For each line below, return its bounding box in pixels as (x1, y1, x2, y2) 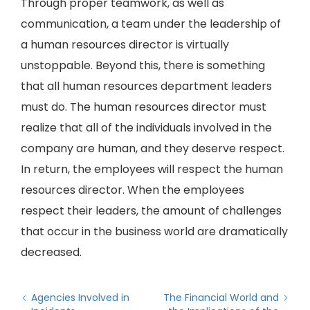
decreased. (21, 244, 82, 260)
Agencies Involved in (31, 291, 129, 304)
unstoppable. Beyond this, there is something (21, 57, 265, 73)
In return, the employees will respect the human (21, 161, 283, 177)
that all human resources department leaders (21, 78, 272, 94)
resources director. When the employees (21, 182, 244, 198)
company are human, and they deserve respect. (21, 140, 284, 156)
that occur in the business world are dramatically (21, 224, 288, 239)
